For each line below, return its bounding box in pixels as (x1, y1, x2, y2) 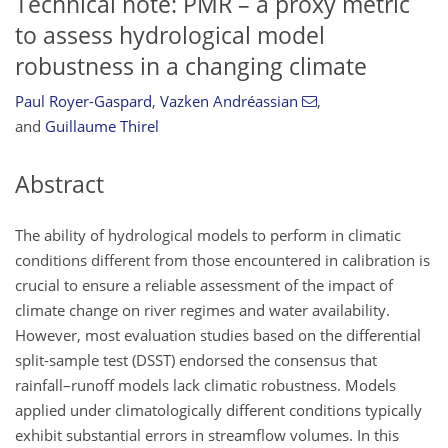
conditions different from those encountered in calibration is (15, 249, 430, 270)
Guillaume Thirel (45, 116, 159, 137)
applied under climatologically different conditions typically (15, 399, 422, 420)
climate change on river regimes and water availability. (15, 299, 390, 320)
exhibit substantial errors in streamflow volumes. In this (15, 424, 399, 445)
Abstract (15, 169, 104, 201)
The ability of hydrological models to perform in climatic (15, 224, 401, 245)
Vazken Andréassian (160, 91, 298, 112)
